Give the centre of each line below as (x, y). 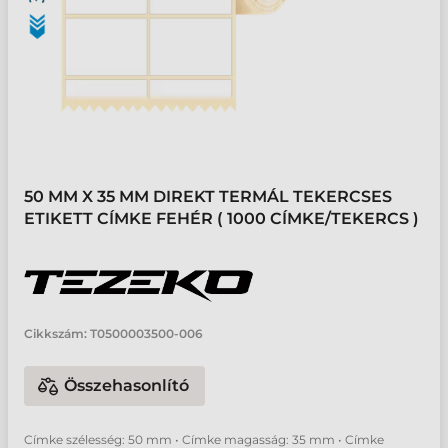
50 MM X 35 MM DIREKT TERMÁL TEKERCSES (208, 196)
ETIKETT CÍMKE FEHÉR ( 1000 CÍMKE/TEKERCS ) (221, 218)
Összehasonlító (126, 385)
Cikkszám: (55, 333)
